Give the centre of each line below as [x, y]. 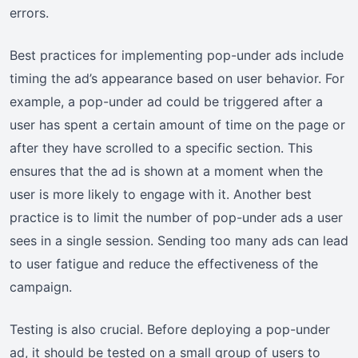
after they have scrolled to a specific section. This [161, 147]
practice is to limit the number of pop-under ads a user [176, 217]
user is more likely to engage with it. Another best [161, 194]
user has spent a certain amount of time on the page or [177, 124]
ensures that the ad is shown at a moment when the [166, 171]
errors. [29, 12]
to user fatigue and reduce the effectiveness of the [164, 263]
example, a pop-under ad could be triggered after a [166, 101]
